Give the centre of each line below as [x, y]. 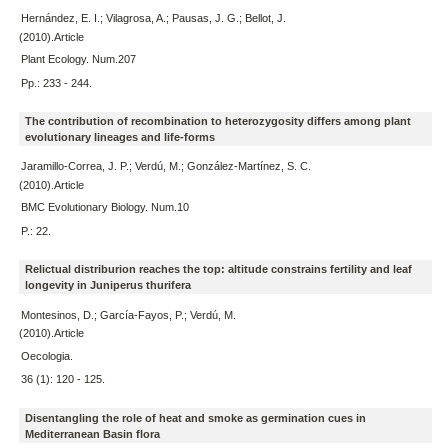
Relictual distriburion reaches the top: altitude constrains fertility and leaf [218, 269]
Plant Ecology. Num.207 [78, 58]
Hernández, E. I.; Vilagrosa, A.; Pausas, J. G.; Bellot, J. [153, 17]
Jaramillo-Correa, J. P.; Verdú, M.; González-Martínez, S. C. [165, 166]
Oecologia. [46, 355]
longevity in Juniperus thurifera [107, 285]
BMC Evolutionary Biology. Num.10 [104, 207]
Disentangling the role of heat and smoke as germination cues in [195, 417]
